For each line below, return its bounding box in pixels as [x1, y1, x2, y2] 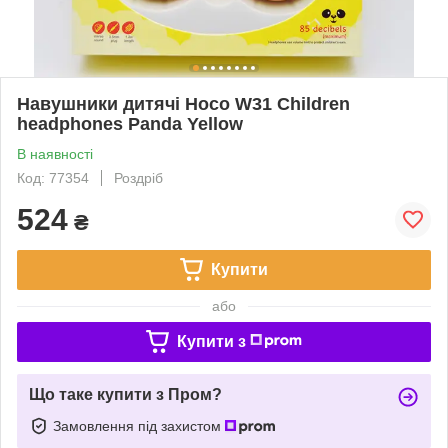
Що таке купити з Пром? [29, 385, 222, 403]
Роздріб [114, 169, 163, 186]
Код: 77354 [17, 169, 89, 186]
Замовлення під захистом [53, 417, 225, 434]
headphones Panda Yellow [17, 113, 243, 134]
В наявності [17, 145, 93, 162]
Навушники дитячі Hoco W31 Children [17, 93, 350, 114]
